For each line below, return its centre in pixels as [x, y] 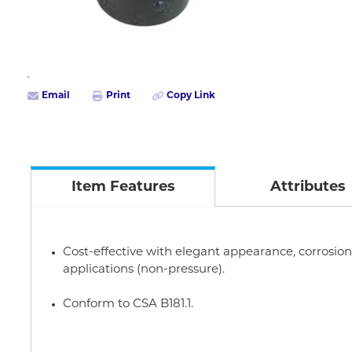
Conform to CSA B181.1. [128, 304]
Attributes [308, 187]
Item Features [123, 187]
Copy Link [191, 95]
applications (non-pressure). [144, 270]
